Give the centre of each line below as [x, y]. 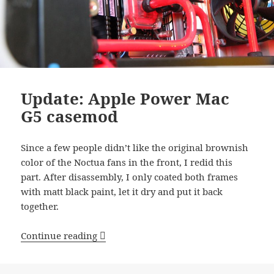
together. [40, 206]
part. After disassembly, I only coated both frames [130, 176]
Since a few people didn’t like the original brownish [135, 147]
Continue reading [61, 235]
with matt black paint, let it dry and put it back [122, 191]
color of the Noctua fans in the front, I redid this [127, 162]
